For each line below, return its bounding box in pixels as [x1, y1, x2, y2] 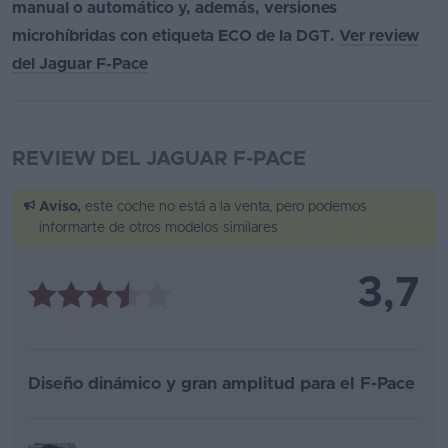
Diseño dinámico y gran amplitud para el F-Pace [28, 375, 415, 393]
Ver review [339, 28, 419, 45]
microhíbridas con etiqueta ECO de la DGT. [12, 28, 339, 45]
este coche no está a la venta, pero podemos [80, 200, 367, 215]
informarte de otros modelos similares [38, 221, 278, 236]
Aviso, [38, 200, 81, 215]
